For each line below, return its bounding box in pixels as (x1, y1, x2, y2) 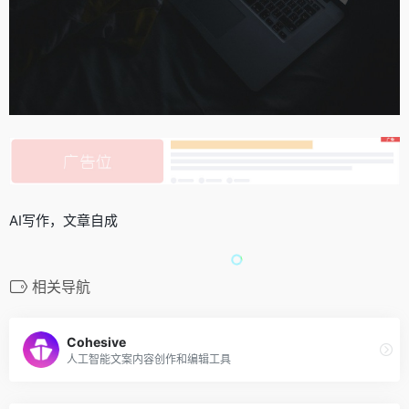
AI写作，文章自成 (9, 212, 118, 230)
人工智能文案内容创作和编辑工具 (67, 351, 231, 366)
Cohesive (67, 333, 126, 350)
